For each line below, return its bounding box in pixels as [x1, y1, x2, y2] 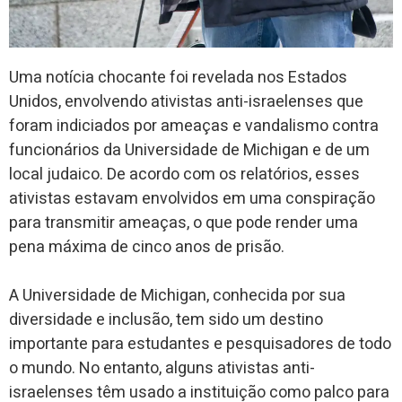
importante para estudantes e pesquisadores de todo [9, 331, 391, 356]
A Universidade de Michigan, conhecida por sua [9, 283, 345, 308]
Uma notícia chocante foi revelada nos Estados [9, 65, 347, 90]
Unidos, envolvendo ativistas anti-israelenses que [9, 89, 363, 114]
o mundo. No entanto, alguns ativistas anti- [9, 355, 315, 380]
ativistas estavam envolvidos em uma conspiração [9, 186, 375, 211]
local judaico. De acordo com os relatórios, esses [9, 162, 360, 187]
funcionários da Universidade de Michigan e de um [9, 137, 370, 162]
